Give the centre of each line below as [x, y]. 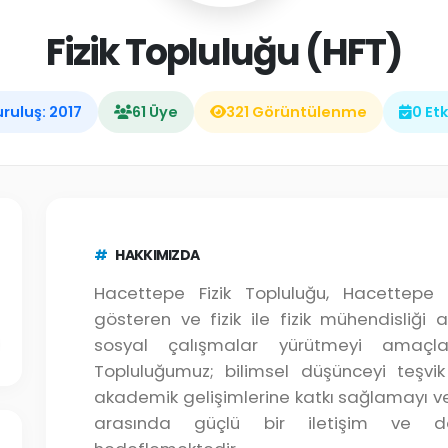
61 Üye [154, 112]
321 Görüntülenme [296, 112]
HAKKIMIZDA [157, 255]
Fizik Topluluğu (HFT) [224, 52]
